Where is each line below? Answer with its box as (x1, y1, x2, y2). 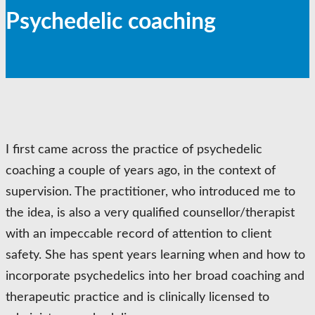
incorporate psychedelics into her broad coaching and (6, 270, 304, 283)
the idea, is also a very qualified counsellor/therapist (6, 207, 295, 219)
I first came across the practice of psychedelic (6, 143, 262, 156)
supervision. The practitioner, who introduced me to (6, 186, 295, 198)
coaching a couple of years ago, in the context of (6, 165, 276, 177)
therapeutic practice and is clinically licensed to (6, 291, 269, 304)
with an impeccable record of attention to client (6, 228, 271, 240)
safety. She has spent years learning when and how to (6, 249, 305, 262)
